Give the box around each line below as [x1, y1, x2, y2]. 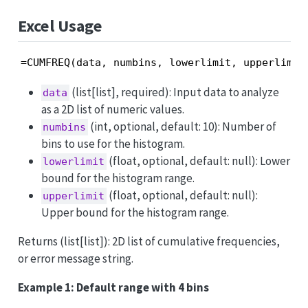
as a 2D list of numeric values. [41, 101, 184, 117]
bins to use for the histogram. [41, 135, 185, 151]
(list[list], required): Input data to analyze [69, 84, 280, 100]
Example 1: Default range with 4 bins [17, 279, 209, 295]
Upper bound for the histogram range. [41, 204, 229, 220]
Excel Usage [17, 14, 102, 36]
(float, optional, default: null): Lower [107, 153, 291, 168]
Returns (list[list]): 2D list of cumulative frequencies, [17, 233, 280, 249]
